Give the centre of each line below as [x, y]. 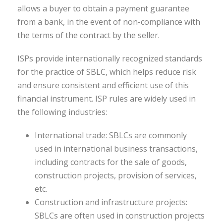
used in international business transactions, [116, 149]
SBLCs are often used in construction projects [120, 216]
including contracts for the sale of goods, [111, 162]
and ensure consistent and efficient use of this [103, 85]
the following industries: [62, 112]
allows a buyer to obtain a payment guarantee [103, 8]
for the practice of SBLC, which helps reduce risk [107, 72]
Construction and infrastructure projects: [111, 202]
